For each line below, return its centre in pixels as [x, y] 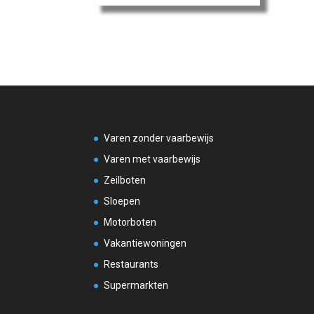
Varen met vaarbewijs [152, 159]
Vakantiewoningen [145, 244]
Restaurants [131, 265]
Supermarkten [136, 286]
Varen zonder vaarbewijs [159, 138]
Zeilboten [125, 180]
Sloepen [122, 202]
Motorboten [130, 223]
